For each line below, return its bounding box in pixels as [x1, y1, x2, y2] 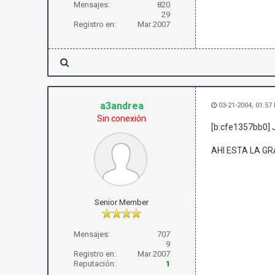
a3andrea [99, 100, 144, 112]
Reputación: [73, 259, 116, 268]
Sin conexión [97, 114, 147, 123]
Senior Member [95, 198, 149, 207]
